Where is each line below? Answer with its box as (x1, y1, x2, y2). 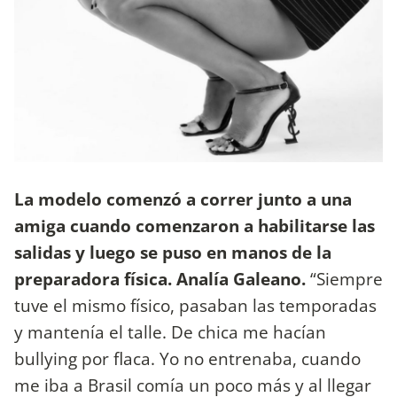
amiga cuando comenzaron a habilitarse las (14, 214, 375, 238)
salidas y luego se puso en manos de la (14, 240, 331, 265)
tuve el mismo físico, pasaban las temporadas (14, 293, 377, 318)
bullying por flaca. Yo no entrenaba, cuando (14, 346, 361, 371)
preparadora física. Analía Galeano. (14, 267, 310, 292)
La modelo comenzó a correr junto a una (14, 187, 352, 212)
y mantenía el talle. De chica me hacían (14, 320, 326, 345)
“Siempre (310, 267, 383, 292)
